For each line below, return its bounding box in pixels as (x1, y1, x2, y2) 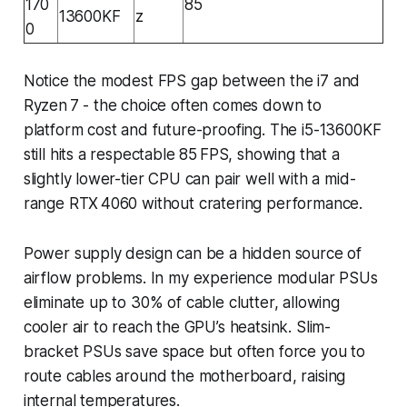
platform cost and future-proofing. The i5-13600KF (23, 120, 382, 139)
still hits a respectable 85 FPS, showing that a (23, 144, 340, 164)
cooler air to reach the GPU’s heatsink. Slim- (23, 317, 332, 336)
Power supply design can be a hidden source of (23, 243, 362, 263)
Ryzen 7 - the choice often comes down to (23, 95, 322, 114)
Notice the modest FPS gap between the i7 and (23, 71, 361, 90)
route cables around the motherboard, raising (23, 366, 346, 385)
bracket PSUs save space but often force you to (23, 342, 365, 361)
